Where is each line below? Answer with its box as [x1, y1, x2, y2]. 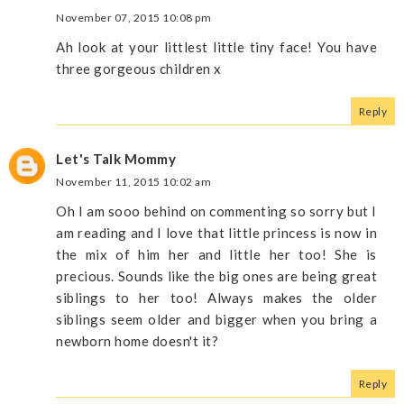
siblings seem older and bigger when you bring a [56, 310, 377, 327]
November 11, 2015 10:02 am [56, 174, 211, 188]
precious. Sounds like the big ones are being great [56, 267, 377, 284]
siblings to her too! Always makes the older [56, 289, 377, 306]
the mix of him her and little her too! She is [56, 245, 377, 262]
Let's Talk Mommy [56, 150, 176, 167]
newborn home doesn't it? [56, 332, 218, 349]
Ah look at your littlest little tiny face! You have [56, 38, 377, 55]
